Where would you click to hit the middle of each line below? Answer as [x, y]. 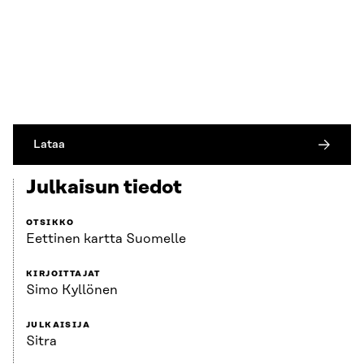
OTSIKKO [50, 223]
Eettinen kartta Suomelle [106, 239]
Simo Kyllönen [72, 290]
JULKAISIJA [58, 325]
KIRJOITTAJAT [63, 274]
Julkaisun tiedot [104, 188]
